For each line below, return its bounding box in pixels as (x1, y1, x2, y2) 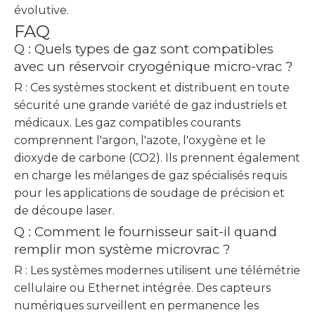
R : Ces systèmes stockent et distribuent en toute (14, 81, 290, 94)
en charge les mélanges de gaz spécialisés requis (14, 169, 287, 182)
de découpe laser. (14, 204, 115, 217)
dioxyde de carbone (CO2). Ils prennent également (14, 151, 300, 165)
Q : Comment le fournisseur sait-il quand (14, 224, 277, 240)
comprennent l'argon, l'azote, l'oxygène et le (14, 134, 266, 147)
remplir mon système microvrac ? (14, 241, 230, 257)
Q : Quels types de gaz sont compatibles (14, 41, 274, 57)
